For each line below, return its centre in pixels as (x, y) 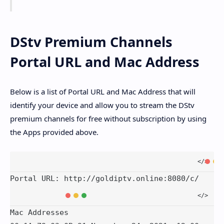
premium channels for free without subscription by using (108, 118)
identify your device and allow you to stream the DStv (102, 105)
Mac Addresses (39, 213)
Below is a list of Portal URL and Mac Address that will (103, 91)
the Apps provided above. (54, 132)
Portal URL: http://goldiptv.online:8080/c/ (104, 179)
